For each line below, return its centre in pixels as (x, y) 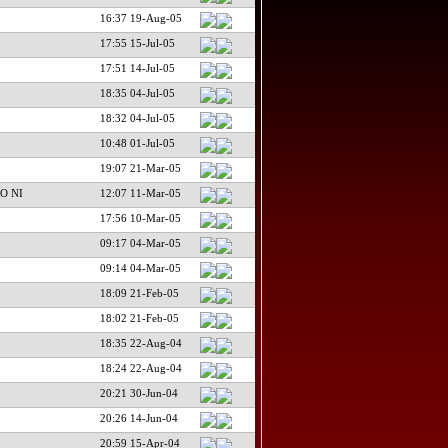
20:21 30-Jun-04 (138, 392)
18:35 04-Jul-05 (137, 92)
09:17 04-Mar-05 (140, 242)
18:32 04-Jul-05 (137, 117)
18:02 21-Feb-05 (139, 317)
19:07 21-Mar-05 (140, 167)
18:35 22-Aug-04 (140, 342)
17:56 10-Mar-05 (140, 217)
